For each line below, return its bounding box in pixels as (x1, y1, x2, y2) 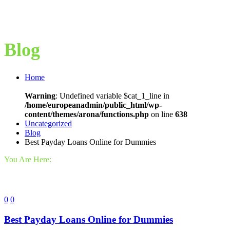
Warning (25, 91, 55, 101)
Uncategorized (25, 119, 72, 128)
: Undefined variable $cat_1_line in (55, 91, 169, 101)
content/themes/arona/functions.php (25, 110, 149, 119)
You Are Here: (4, 155, 51, 164)
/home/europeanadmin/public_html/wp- (25, 101, 162, 110)
